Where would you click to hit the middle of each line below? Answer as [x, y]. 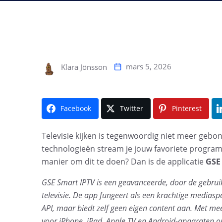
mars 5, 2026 [149, 67]
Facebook [76, 108]
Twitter [132, 108]
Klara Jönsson [83, 67]
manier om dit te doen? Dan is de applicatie [124, 162]
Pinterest [187, 108]
